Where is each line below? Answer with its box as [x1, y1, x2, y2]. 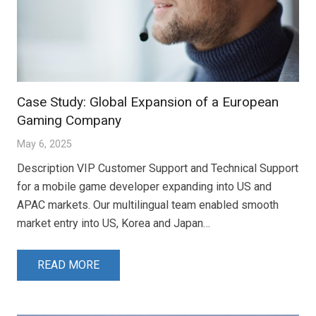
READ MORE [37, 258, 99, 272]
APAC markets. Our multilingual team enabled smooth [17, 197, 279, 212]
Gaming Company [17, 111, 121, 128]
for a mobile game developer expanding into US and [17, 179, 272, 193]
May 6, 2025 [17, 138, 72, 150]
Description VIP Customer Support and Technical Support [17, 161, 298, 175]
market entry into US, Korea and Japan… [17, 216, 210, 230]
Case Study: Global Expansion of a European [17, 93, 279, 110]
